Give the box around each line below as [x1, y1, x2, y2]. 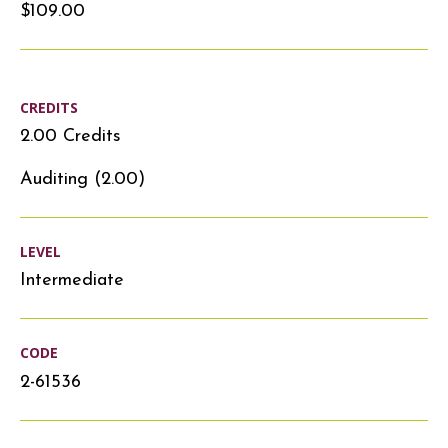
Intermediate [20, 271, 124, 291]
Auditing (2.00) [20, 169, 145, 189]
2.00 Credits [20, 126, 121, 146]
